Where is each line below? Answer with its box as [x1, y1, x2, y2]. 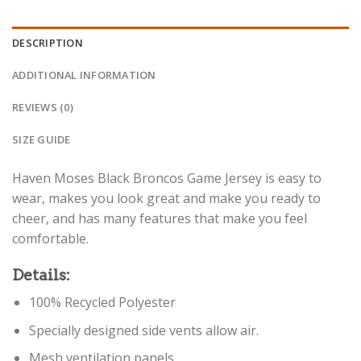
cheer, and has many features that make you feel [12, 209, 307, 227]
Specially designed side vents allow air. [28, 321, 259, 339]
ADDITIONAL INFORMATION [12, 67, 156, 82]
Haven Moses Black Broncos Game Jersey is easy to [12, 168, 322, 187]
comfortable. [12, 229, 89, 247]
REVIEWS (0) [12, 99, 73, 114]
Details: [12, 265, 70, 284]
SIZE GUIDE [12, 131, 71, 147]
